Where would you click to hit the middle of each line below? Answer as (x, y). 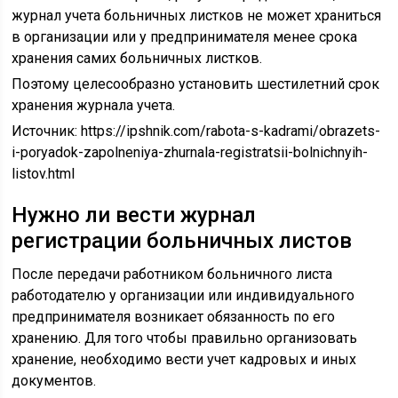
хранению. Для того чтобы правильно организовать (185, 338)
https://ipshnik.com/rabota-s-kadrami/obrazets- (231, 131)
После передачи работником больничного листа (172, 274)
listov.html (44, 174)
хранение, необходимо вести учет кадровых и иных (184, 359)
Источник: (47, 131)
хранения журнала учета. (94, 105)
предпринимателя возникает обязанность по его (174, 317)
